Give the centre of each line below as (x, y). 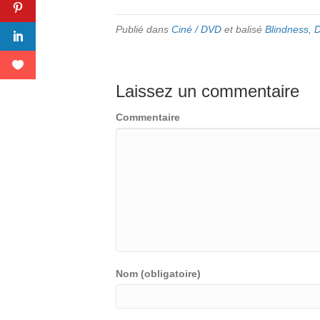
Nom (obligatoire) (158, 274)
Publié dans (144, 29)
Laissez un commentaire (207, 91)
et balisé (243, 29)
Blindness (287, 29)
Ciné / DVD (196, 29)
